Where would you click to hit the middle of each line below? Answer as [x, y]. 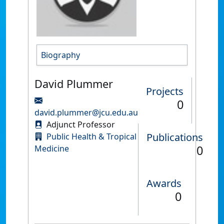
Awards [164, 183]
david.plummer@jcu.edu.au [86, 112]
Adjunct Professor [80, 124]
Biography [60, 55]
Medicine [52, 148]
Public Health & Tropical [91, 136]
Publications [175, 137]
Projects [165, 91]
